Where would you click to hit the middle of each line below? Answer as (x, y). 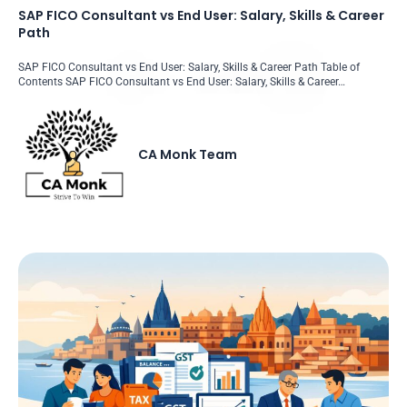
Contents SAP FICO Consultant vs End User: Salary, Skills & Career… (182, 81)
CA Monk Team (188, 155)
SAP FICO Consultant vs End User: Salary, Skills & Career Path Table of (189, 67)
